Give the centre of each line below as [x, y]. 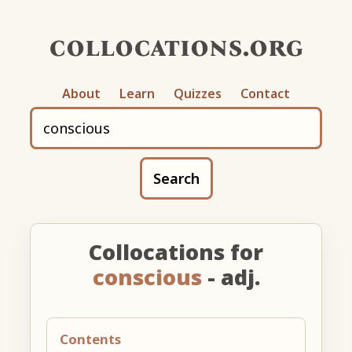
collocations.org [176, 46]
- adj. [231, 277]
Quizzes [198, 93]
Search [176, 178]
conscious [147, 277]
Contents [91, 339]
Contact [265, 93]
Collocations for [176, 251]
